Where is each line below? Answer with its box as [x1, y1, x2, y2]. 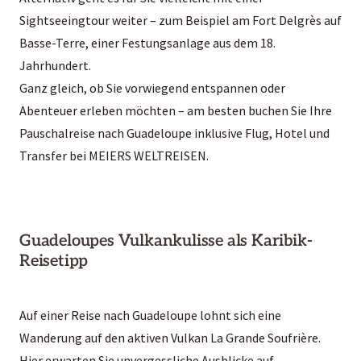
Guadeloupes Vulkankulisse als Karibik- [19, 230, 313, 251]
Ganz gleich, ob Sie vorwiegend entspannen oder [19, 79, 285, 96]
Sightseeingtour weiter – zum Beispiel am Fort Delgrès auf [19, 11, 342, 28]
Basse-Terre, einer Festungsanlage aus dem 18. [19, 34, 276, 51]
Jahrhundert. [19, 56, 91, 73]
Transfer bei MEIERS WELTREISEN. [19, 147, 209, 164]
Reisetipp [19, 251, 89, 271]
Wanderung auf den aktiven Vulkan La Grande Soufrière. [19, 329, 321, 346]
